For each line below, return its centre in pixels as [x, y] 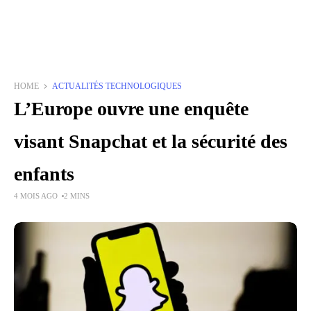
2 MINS [77, 196]
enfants [44, 174]
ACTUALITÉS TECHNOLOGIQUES [117, 86]
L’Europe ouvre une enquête [131, 109]
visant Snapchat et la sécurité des [151, 141]
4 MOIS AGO [36, 196]
